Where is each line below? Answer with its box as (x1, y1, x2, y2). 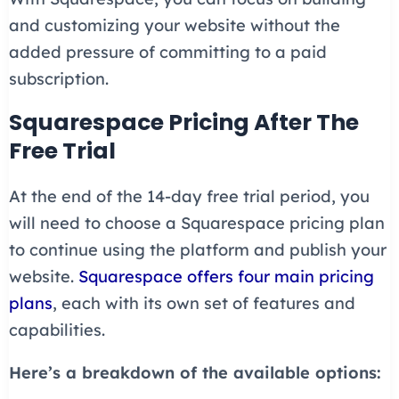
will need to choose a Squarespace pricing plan (8, 212, 385, 233)
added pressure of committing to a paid (8, 41, 327, 62)
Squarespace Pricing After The (8, 106, 359, 138)
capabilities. (8, 319, 110, 340)
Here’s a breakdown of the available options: (8, 362, 381, 383)
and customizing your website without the (8, 14, 340, 36)
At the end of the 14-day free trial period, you (8, 185, 370, 207)
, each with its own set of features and (52, 292, 355, 313)
